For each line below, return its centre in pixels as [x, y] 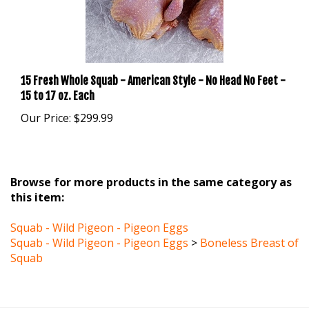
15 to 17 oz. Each [58, 80]
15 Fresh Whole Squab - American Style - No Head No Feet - [153, 64]
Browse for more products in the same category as [151, 166]
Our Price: [46, 102]
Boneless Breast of [249, 227]
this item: [37, 181]
